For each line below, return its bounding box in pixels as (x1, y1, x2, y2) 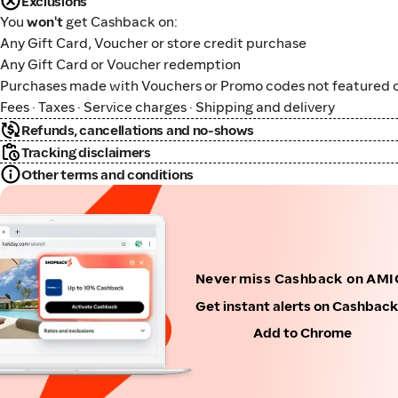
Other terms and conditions (21, 165, 194, 183)
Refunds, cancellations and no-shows (21, 121, 255, 139)
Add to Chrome (252, 323, 352, 341)
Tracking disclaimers (21, 143, 151, 161)
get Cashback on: (63, 13, 178, 30)
